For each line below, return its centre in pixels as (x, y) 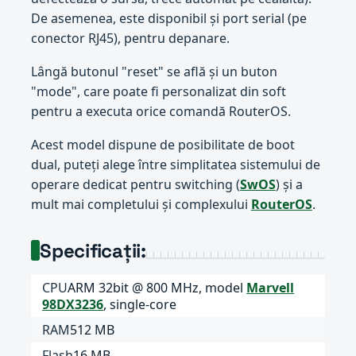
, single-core (140, 304)
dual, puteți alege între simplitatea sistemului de (175, 164)
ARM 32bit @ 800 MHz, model (157, 287)
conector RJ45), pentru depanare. (130, 39)
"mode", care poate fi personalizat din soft (158, 91)
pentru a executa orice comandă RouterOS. (161, 111)
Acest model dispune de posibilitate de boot (163, 144)
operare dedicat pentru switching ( (135, 184)
